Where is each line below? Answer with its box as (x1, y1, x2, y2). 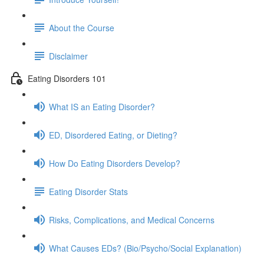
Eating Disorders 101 (28, 72, 106, 84)
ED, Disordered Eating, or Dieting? (49, 128, 177, 141)
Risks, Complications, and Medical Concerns (49, 213, 214, 226)
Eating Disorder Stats (49, 185, 128, 197)
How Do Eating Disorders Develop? (49, 157, 180, 169)
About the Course (49, 21, 114, 34)
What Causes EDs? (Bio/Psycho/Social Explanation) (49, 242, 242, 254)
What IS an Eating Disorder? (49, 100, 155, 113)
